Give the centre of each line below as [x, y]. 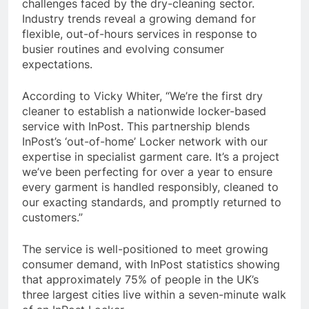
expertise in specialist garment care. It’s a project [151, 157]
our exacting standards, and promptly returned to [152, 202]
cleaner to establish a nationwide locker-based [144, 111]
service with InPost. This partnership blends [136, 127]
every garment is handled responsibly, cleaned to [150, 187]
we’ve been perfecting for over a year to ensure [147, 172]
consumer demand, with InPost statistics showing [151, 265]
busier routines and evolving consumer [123, 49]
